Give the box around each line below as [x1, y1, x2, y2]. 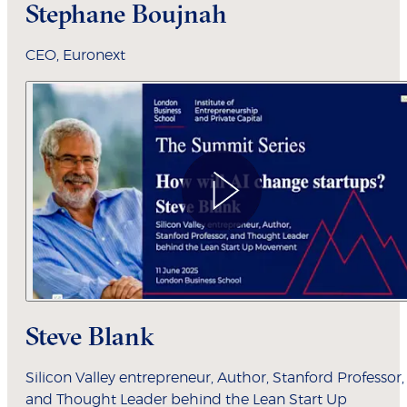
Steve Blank [25, 321, 154, 352]
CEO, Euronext [25, 48, 125, 64]
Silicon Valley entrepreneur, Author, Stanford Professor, [25, 371, 404, 386]
